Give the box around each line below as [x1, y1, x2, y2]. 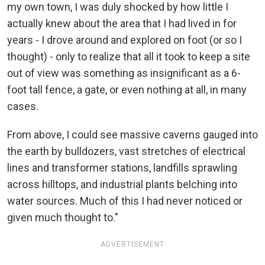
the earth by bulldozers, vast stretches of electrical [7, 145, 245, 158]
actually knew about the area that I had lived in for [7, 17, 237, 30]
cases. [7, 100, 38, 113]
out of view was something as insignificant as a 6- [7, 67, 241, 80]
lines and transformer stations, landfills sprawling [7, 161, 237, 174]
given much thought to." [7, 211, 118, 224]
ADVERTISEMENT [101, 240, 164, 249]
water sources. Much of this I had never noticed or [7, 195, 243, 208]
